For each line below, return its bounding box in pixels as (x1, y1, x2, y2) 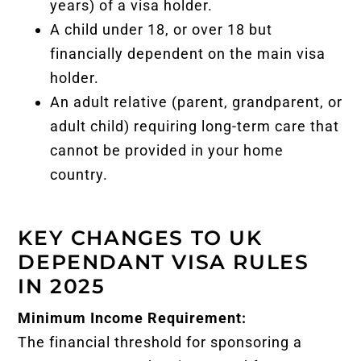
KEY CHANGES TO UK (18, 225, 263, 250)
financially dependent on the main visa (50, 44, 326, 62)
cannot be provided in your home (50, 141, 284, 159)
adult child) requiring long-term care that (50, 117, 340, 135)
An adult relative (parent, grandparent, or (50, 93, 343, 110)
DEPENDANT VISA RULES (18, 249, 309, 274)
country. (50, 165, 109, 183)
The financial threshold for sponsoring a (18, 333, 303, 351)
